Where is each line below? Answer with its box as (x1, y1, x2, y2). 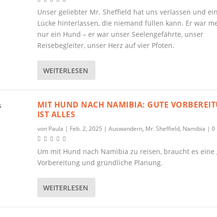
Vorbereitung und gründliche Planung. (37, 158, 163, 167)
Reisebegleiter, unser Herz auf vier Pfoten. (37, 41, 174, 50)
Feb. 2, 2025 (69, 124, 102, 133)
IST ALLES (37, 109, 76, 120)
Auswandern (108, 124, 142, 133)
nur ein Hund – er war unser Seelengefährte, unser (37, 30, 203, 39)
